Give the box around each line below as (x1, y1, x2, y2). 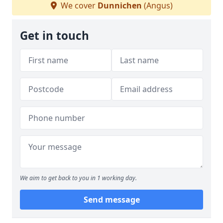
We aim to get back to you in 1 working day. (20, 174, 137, 182)
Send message (83, 194, 140, 205)
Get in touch (20, 28, 89, 43)
